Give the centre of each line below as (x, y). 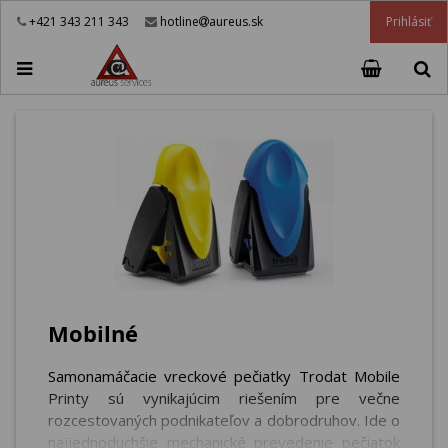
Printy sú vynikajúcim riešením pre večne (224, 398)
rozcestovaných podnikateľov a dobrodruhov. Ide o (224, 420)
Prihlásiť (408, 21)
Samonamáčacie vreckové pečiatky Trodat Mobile (224, 376)
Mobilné (93, 333)
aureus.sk (236, 22)
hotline (178, 22)
